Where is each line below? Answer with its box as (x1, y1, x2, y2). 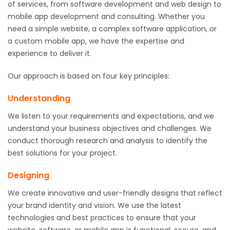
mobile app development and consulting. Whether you (8, 11, 205, 22)
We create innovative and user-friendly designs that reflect (8, 187, 222, 198)
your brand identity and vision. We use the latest (8, 200, 181, 210)
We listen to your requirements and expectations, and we (8, 110, 214, 121)
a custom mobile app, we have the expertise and (8, 35, 184, 46)
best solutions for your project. (8, 147, 117, 158)
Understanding (8, 92, 70, 104)
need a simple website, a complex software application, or (8, 23, 217, 34)
